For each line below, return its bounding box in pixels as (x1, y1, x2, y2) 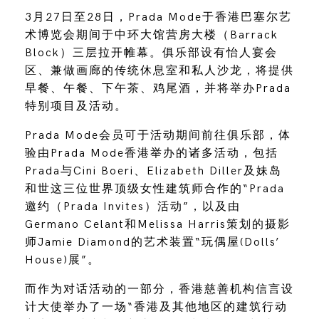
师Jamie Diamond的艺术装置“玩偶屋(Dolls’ (24, 235, 280, 249)
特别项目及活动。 (24, 99, 127, 113)
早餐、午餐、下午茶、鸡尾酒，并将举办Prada (24, 81, 291, 95)
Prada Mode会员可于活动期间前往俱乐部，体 (24, 128, 291, 142)
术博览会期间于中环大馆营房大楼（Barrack (24, 28, 283, 42)
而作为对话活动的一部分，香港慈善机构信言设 (24, 282, 294, 296)
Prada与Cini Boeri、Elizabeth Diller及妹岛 (24, 164, 282, 178)
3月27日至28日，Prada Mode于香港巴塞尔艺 (24, 10, 292, 24)
